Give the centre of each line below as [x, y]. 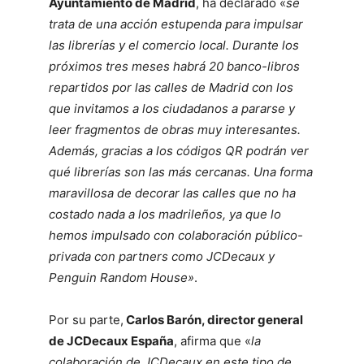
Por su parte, [86, 320]
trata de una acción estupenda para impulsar [176, 24]
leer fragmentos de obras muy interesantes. [175, 130]
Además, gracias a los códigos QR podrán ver [179, 151]
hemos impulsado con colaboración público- [176, 235]
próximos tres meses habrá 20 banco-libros [174, 66]
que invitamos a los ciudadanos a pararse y [172, 108]
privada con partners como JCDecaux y [162, 256]
